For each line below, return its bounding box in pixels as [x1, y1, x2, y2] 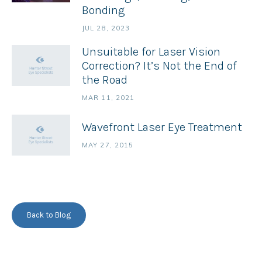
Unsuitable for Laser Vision [82, 45, 220, 59]
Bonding [82, 4, 125, 18]
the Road [82, 73, 127, 87]
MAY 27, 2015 [82, 140, 134, 149]
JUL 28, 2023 [82, 24, 130, 33]
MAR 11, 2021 [82, 94, 135, 102]
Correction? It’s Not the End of [82, 59, 237, 73]
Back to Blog [27, 211, 71, 220]
